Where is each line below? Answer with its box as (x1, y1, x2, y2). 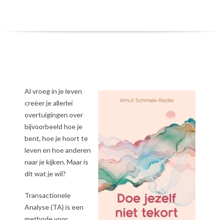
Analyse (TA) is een (25, 202, 83, 211)
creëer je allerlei (25, 98, 73, 107)
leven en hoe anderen (25, 145, 91, 154)
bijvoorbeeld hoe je (25, 122, 82, 131)
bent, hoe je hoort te (25, 134, 88, 142)
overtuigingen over (25, 110, 83, 119)
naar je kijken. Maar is (25, 157, 88, 166)
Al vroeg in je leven (25, 86, 82, 95)
